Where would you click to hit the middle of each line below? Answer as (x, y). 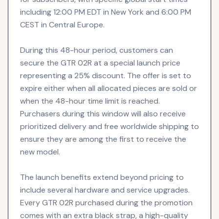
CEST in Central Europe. (62, 24)
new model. (40, 152)
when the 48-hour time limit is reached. (90, 101)
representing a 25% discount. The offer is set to (106, 75)
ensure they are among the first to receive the (103, 139)
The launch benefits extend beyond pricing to (102, 177)
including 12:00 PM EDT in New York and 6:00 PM (106, 12)
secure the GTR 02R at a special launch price (100, 63)
